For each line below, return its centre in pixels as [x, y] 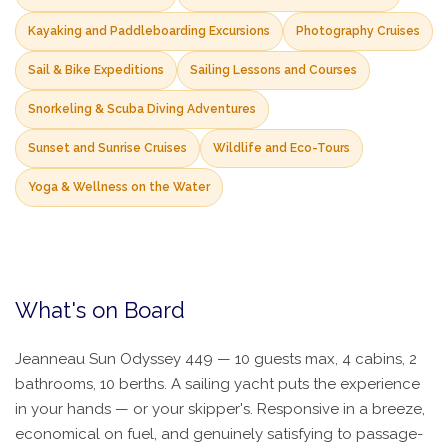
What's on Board [100, 310]
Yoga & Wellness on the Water [119, 187]
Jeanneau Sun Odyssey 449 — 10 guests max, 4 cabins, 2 [216, 359]
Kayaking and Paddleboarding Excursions [149, 31]
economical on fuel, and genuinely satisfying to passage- [219, 434]
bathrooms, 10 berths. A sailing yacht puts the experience [217, 384]
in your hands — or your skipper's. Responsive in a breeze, [220, 409]
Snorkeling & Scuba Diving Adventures [142, 109]
